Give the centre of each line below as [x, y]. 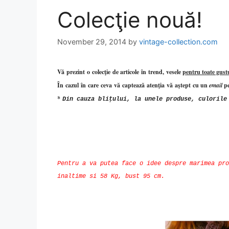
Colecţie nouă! [130, 19]
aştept [183, 85]
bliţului [112, 99]
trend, [156, 72]
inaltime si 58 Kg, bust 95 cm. [111, 176]
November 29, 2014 [92, 41]
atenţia [156, 85]
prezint [76, 72]
